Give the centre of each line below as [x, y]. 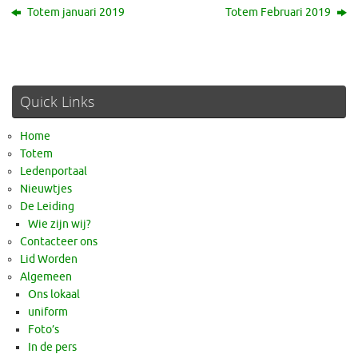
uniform [48, 312]
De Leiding [47, 207]
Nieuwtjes [46, 189]
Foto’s [44, 330]
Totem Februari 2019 [279, 13]
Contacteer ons [59, 242]
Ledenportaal [54, 172]
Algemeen [46, 277]
